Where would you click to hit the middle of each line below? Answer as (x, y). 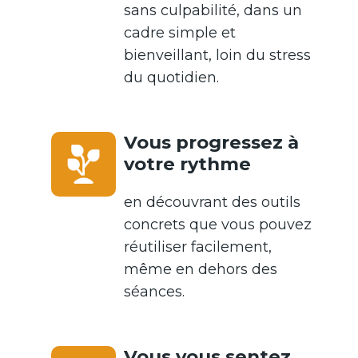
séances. (154, 292)
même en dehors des (201, 270)
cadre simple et (180, 33)
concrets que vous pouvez (218, 225)
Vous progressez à (211, 143)
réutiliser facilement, (198, 247)
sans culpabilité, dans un (213, 11)
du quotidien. (171, 78)
